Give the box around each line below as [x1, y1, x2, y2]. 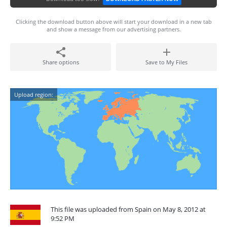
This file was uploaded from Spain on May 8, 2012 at [51, 205, 206, 214]
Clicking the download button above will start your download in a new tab [15, 18, 212, 25]
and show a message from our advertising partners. [46, 25, 181, 33]
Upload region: [14, 91, 53, 98]
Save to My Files [145, 58, 187, 66]
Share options [42, 58, 79, 66]
